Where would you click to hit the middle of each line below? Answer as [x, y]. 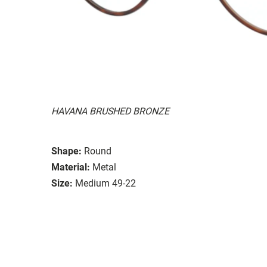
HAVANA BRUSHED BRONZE [110, 111]
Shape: [66, 151]
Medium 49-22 [105, 183]
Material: [71, 167]
